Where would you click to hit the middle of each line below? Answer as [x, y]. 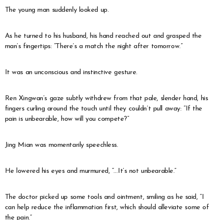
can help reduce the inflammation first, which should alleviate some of [107, 207]
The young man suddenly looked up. [57, 10]
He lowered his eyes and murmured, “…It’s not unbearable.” [90, 171]
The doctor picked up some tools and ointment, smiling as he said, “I [104, 197]
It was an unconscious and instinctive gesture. [71, 72]
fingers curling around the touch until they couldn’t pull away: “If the [103, 109]
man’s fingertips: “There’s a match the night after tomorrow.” [94, 46]
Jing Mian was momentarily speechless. [61, 145]
